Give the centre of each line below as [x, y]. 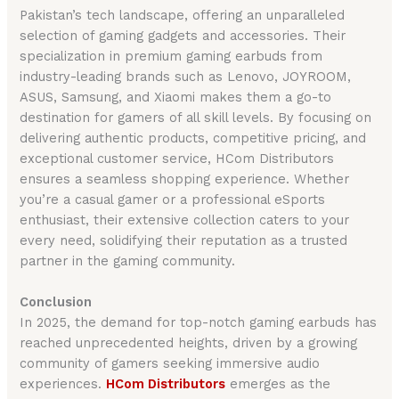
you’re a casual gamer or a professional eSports [173, 199]
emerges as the [278, 384]
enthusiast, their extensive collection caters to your [185, 220]
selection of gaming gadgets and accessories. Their [183, 35]
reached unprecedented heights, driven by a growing [189, 343]
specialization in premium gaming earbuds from [171, 56]
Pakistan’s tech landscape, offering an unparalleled [183, 15]
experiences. [63, 384]
